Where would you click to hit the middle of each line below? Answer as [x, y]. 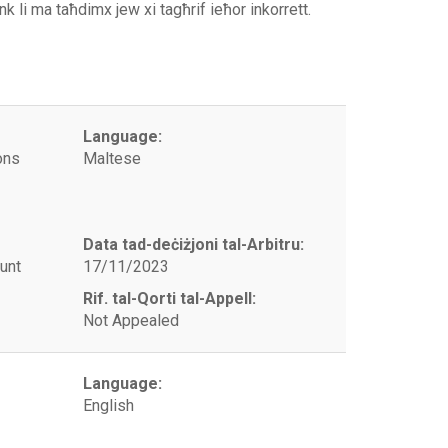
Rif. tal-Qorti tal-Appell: [170, 298]
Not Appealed [131, 320]
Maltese [112, 158]
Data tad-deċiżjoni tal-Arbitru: [194, 244]
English [109, 405]
